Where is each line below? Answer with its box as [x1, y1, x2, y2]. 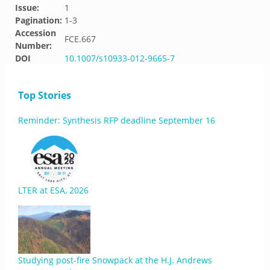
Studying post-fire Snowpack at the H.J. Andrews [18, 254, 212, 266]
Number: [15, 40, 52, 51]
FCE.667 [64, 33, 96, 45]
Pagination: [15, 14, 62, 26]
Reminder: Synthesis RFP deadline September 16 [18, 115, 215, 126]
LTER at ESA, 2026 [18, 184, 89, 196]
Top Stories [18, 89, 71, 102]
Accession [15, 27, 56, 39]
